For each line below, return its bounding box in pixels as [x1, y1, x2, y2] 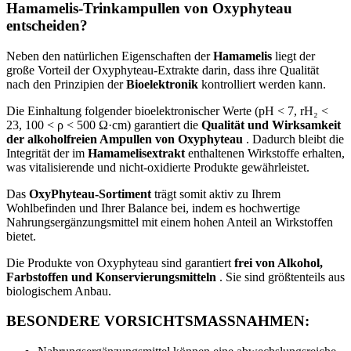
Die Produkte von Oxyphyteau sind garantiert [6, 255, 234, 270]
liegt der [272, 49, 315, 63]
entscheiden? [6, 17, 88, 34]
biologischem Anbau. [6, 284, 111, 298]
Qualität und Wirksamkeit [201, 118, 341, 132]
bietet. [6, 229, 36, 243]
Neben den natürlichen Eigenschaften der [6, 49, 213, 63]
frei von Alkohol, [234, 255, 323, 270]
